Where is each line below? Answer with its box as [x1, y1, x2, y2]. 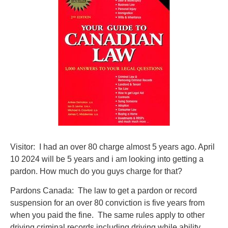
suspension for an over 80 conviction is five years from [10, 198, 205, 208]
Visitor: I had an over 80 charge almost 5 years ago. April [10, 142, 215, 152]
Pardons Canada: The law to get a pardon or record [10, 186, 197, 195]
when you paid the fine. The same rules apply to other [10, 211, 205, 220]
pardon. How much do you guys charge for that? [10, 167, 182, 176]
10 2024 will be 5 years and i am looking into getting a [10, 155, 204, 164]
